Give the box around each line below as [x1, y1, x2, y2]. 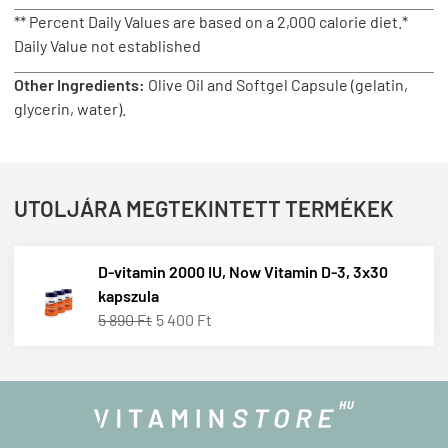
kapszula [98, 286, 159, 305]
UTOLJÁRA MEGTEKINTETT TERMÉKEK [14, 195, 394, 221]
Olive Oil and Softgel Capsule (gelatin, [148, 75, 408, 94]
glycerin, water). [14, 99, 126, 118]
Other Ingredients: [14, 75, 148, 94]
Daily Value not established [14, 36, 201, 55]
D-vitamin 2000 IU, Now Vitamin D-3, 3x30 [98, 262, 388, 281]
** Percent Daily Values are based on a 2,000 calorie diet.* [14, 12, 408, 31]
